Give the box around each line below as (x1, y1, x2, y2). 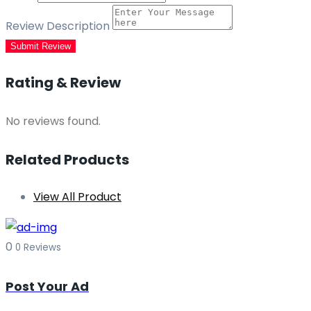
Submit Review (10, 40, 71, 51)
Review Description (6, 17, 110, 34)
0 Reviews (15, 241, 61, 255)
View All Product (33, 189, 121, 205)
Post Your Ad (6, 278, 89, 296)
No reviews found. (6, 112, 101, 129)
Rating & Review (6, 73, 121, 93)
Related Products (6, 149, 129, 169)
